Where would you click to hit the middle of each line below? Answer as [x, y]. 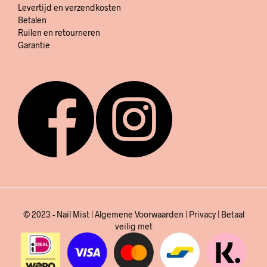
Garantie [34, 45]
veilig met [133, 226]
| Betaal [230, 214]
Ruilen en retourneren [59, 32]
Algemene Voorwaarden [139, 214]
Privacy [202, 214]
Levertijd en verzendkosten [69, 7]
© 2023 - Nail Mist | [59, 214]
